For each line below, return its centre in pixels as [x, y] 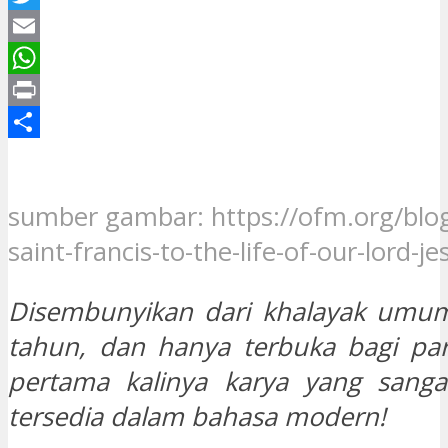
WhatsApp [68, 90]
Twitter [51, 26]
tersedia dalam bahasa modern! [204, 417]
